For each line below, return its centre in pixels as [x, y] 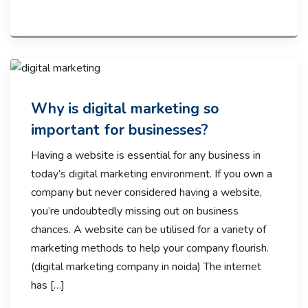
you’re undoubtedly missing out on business [135, 211]
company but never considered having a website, [146, 192]
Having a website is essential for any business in [146, 155]
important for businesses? [120, 130]
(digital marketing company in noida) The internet [146, 266]
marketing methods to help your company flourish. [150, 248]
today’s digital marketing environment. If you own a [152, 174]
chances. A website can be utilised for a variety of [148, 229]
